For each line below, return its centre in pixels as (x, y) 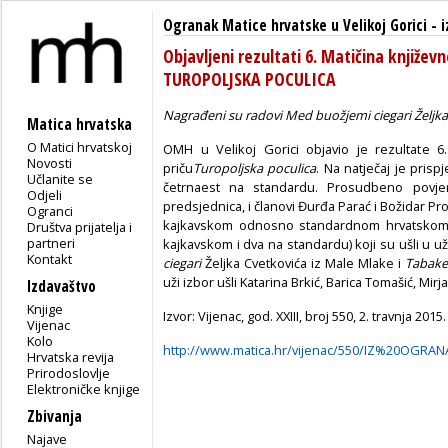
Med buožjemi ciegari (349, 114)
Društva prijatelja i (80, 226)
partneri (51, 242)
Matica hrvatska (79, 124)
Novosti (50, 162)
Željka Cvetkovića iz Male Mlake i (304, 262)
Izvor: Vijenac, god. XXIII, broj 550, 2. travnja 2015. (304, 315)
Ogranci (50, 210)
